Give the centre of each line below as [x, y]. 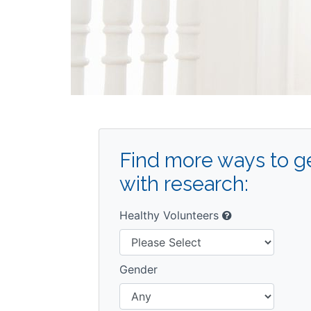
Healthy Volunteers [171, 215]
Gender [138, 269]
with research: [184, 184]
